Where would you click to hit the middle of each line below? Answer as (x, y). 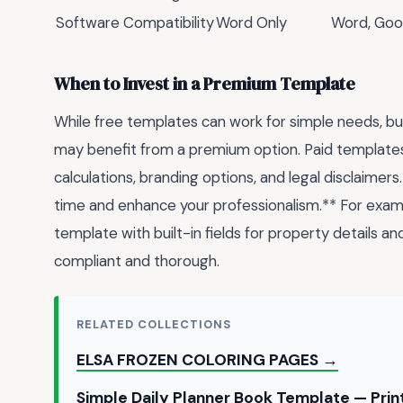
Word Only (251, 22)
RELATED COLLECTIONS (154, 325)
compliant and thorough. (137, 260)
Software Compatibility (135, 22)
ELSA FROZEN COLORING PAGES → (207, 360)
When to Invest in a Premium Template (205, 85)
